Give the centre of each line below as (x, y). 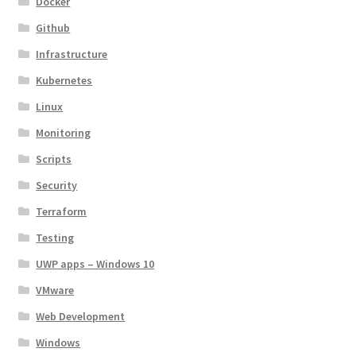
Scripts (54, 159)
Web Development (81, 317)
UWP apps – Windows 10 (95, 264)
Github (53, 28)
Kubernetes (64, 81)
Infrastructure (72, 54)
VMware (55, 290)
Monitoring (64, 133)
